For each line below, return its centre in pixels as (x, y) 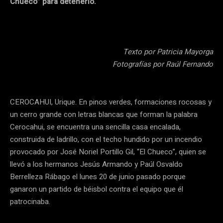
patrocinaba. (30, 201)
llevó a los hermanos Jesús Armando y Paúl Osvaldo (96, 164)
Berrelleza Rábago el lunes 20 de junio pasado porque (98, 176)
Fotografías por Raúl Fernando (163, 64)
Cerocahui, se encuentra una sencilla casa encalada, (95, 127)
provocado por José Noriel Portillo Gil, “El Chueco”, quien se (108, 152)
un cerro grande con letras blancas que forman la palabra (104, 114)
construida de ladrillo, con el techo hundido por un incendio (106, 139)
